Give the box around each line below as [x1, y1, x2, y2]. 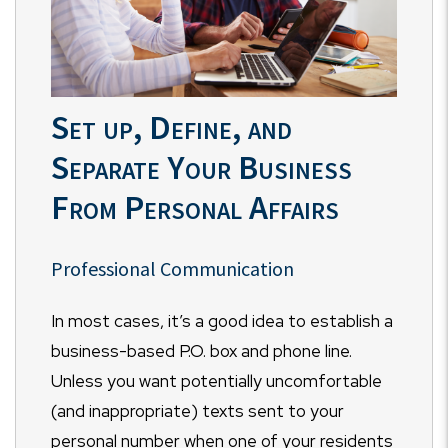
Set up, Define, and [51, 106, 292, 149]
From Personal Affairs [51, 186, 339, 229]
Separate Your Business [51, 146, 352, 189]
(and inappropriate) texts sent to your [51, 400, 344, 423]
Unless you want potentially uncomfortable [51, 370, 382, 393]
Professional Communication [51, 256, 294, 282]
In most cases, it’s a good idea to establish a [51, 310, 393, 333]
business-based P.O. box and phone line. [51, 340, 352, 363]
